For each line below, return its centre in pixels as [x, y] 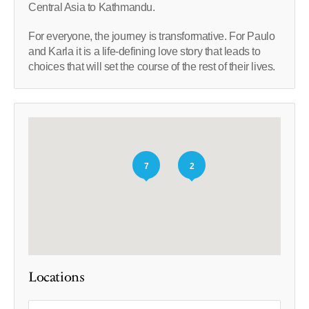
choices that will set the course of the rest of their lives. [152, 67]
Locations [57, 278]
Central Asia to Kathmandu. [92, 8]
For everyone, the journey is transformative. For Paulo [152, 37]
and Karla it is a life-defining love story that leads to [144, 52]
